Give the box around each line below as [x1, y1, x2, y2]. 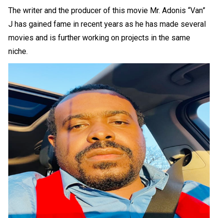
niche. [8, 46, 28, 56]
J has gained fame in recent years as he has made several [8, 19, 206, 29]
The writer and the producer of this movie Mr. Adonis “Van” [8, 5, 206, 15]
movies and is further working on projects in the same [8, 33, 191, 42]
